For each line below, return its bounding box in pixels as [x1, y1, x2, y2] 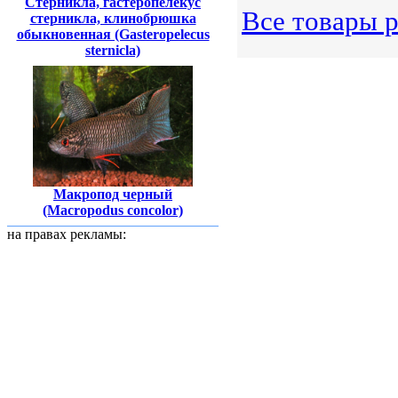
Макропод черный [53, 186, 172, 202]
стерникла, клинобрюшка [29, 11, 196, 27]
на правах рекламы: [7, 227, 126, 242]
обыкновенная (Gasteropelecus [16, 27, 210, 43]
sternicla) [85, 43, 140, 59]
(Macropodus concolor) [43, 202, 183, 218]
